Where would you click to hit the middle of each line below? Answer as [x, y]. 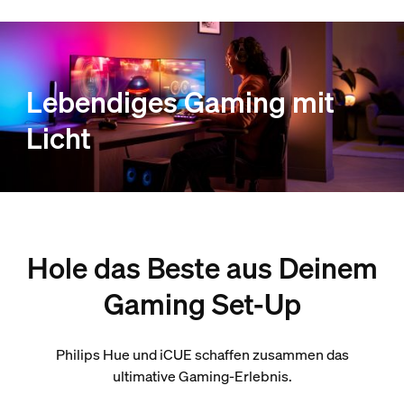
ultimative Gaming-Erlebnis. [202, 376]
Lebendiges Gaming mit [180, 102]
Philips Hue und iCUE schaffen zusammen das [202, 354]
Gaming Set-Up [202, 304]
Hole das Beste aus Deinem [202, 268]
